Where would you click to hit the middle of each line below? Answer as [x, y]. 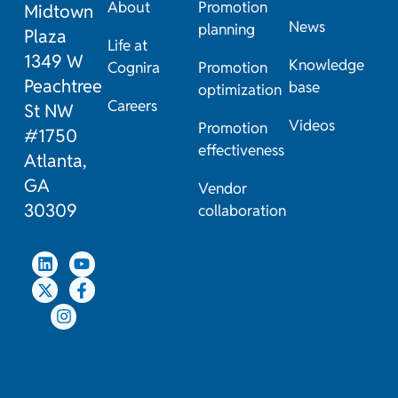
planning [226, 30]
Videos [311, 126]
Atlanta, [55, 161]
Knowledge [326, 65]
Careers [133, 106]
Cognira [134, 68]
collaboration [242, 211]
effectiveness [241, 151]
